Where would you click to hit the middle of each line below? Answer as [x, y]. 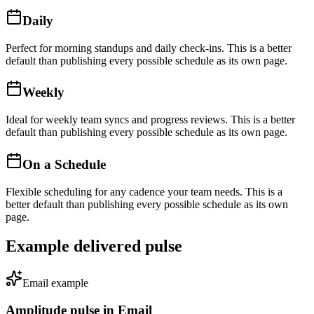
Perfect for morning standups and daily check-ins [114, 48]
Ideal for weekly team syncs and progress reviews [115, 120]
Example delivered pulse [94, 246]
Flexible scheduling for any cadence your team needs [123, 191]
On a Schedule [64, 164]
